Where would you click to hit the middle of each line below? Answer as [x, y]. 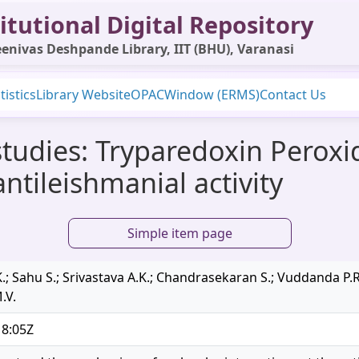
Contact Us [293, 95]
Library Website [83, 95]
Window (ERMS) [212, 95]
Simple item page [179, 233]
